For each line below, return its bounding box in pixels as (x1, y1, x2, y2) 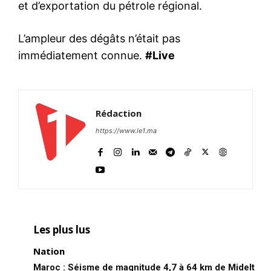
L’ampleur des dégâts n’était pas (18, 31, 180, 45)
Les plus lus (33, 222, 90, 237)
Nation (33, 244, 65, 257)
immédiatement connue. (18, 48, 145, 62)
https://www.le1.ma (96, 126, 157, 135)
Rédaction (96, 106, 142, 119)
